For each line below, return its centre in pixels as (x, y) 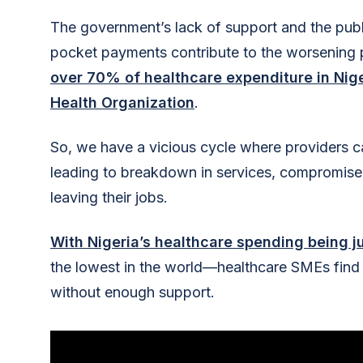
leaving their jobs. (109, 197)
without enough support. (132, 292)
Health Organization (122, 102)
